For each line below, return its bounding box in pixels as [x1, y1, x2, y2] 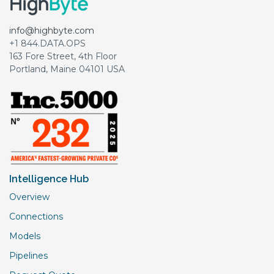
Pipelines [9, 250, 48, 261]
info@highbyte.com [9, 24, 94, 36]
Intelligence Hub [9, 172, 89, 185]
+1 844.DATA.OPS [9, 37, 86, 49]
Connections [9, 210, 63, 222]
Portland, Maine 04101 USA [9, 63, 125, 75]
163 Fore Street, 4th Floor [9, 50, 117, 62]
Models [9, 230, 40, 242]
